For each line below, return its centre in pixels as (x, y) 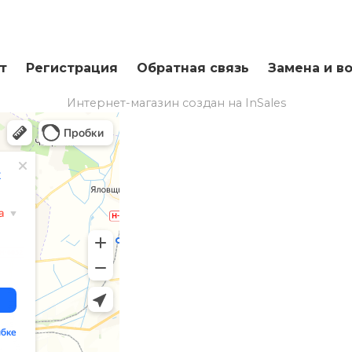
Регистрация (71, 68)
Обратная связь (192, 68)
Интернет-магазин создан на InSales (176, 103)
